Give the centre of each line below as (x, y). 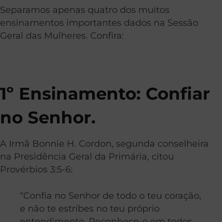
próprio (143, 208)
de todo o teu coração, (151, 195)
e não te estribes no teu (74, 208)
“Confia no (44, 195)
